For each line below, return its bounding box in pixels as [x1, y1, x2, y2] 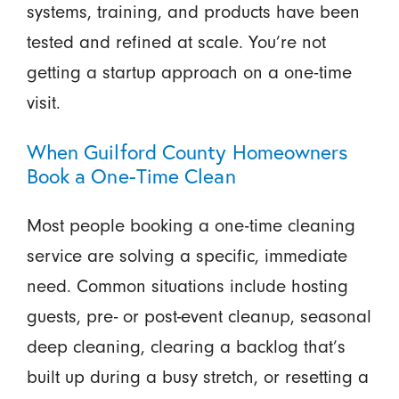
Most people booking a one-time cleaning [26, 214, 355, 236]
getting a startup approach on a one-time [26, 61, 352, 83]
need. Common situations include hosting [26, 274, 348, 297]
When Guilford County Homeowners [26, 137, 348, 165]
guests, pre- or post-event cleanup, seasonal [26, 305, 371, 327]
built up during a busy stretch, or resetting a [26, 365, 369, 387]
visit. [26, 91, 61, 113]
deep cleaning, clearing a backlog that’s [26, 335, 346, 357]
